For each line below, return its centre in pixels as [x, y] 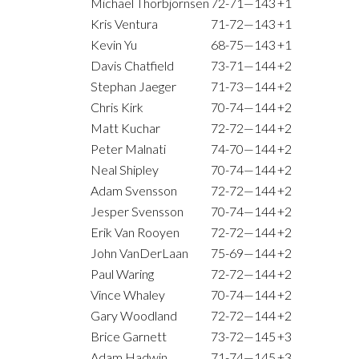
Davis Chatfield [132, 66]
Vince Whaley [128, 295]
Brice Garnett [129, 337]
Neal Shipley [125, 170]
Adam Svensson [134, 191]
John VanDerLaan [139, 253]
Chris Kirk [117, 107]
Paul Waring [122, 274]
